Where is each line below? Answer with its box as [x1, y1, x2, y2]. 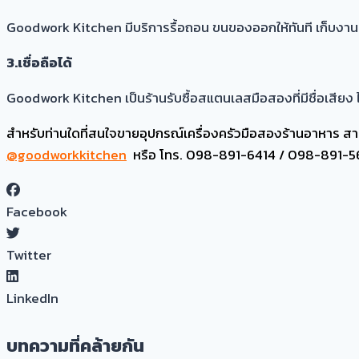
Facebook [6, 200, 67, 222]
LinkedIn [6, 287, 58, 309]
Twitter [6, 244, 51, 265]
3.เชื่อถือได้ [6, 51, 75, 73]
